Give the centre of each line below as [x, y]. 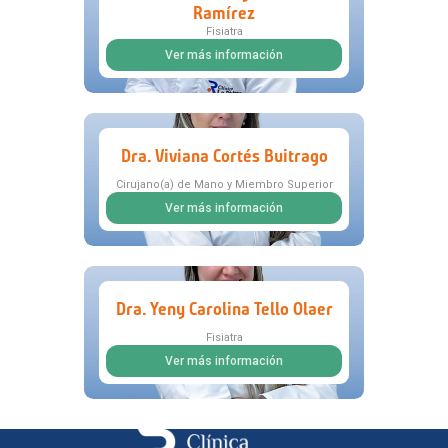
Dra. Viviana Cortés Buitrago [224, 155]
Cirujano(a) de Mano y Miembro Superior [224, 185]
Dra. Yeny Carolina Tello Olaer [224, 308]
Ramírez [224, 13]
